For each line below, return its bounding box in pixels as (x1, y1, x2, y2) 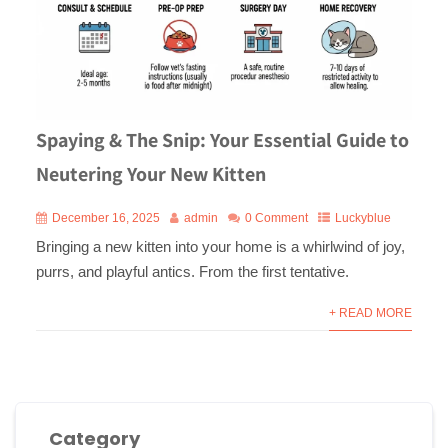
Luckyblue (334, 210, 391, 225)
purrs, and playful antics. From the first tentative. (35, 262, 349, 280)
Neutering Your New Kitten (35, 160, 266, 187)
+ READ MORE (329, 305, 413, 320)
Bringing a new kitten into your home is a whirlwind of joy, (35, 237, 405, 255)
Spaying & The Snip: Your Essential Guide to (35, 126, 409, 153)
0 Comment (244, 210, 308, 225)
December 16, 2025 (51, 210, 160, 225)
